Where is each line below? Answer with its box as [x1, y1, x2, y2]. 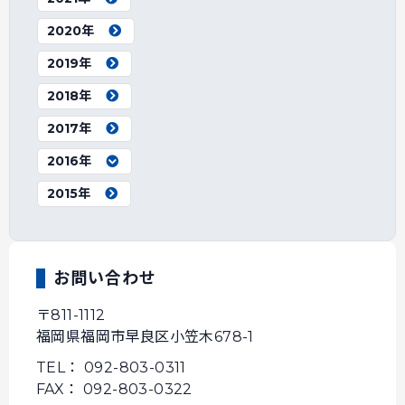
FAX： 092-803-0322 [36, 381, 193, 398]
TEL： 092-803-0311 [36, 359, 186, 376]
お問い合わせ [53, 268, 156, 288]
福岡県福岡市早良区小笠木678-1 [36, 328, 254, 345]
